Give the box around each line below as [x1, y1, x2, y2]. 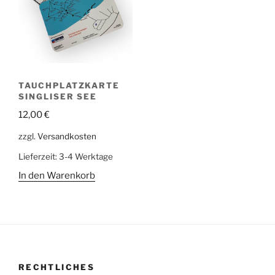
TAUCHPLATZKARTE [18, 80, 120, 90]
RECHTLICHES [18, 262, 95, 273]
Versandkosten [37, 131, 96, 141]
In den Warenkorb [18, 169, 95, 181]
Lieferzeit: [18, 151, 59, 161]
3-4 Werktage [59, 151, 113, 161]
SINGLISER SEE [18, 91, 98, 101]
